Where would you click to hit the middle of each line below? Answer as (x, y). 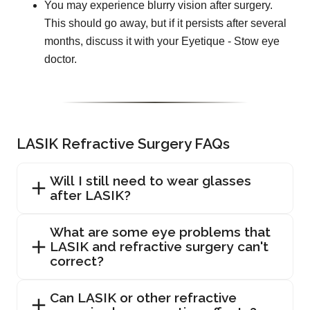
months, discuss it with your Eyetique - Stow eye (162, 42)
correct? (77, 261)
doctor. (61, 60)
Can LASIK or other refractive (143, 298)
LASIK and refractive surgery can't (159, 247)
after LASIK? (90, 195)
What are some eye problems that (160, 232)
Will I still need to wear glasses (151, 181)
